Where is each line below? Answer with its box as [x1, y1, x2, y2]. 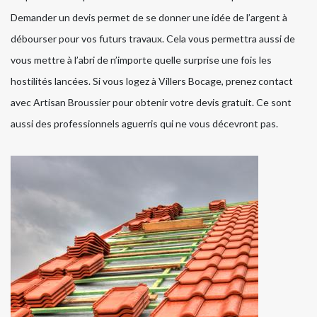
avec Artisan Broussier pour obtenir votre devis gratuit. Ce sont [11, 96, 292, 108]
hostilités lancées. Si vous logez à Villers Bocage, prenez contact [11, 74, 293, 87]
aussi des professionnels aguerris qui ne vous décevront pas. [11, 117, 278, 129]
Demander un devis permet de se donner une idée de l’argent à [11, 11, 287, 23]
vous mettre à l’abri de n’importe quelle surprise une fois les [11, 53, 272, 66]
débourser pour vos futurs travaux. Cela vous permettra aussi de [11, 32, 295, 45]
